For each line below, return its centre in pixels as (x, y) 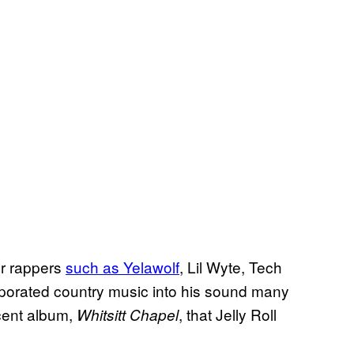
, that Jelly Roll (228, 314)
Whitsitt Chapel (128, 315)
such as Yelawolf (122, 267)
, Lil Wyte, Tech (231, 267)
